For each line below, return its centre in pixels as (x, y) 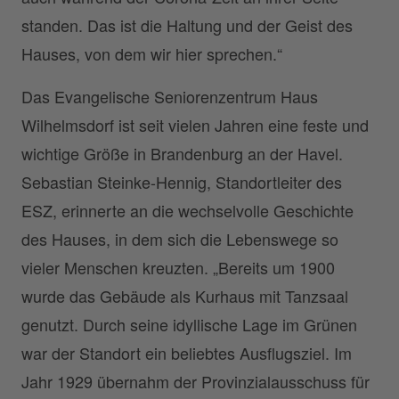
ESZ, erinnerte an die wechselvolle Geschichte (187, 211)
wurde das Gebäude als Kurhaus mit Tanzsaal (185, 296)
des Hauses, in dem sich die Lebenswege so (180, 239)
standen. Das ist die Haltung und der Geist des (187, 25)
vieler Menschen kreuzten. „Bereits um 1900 (178, 268)
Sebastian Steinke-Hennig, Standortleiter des (182, 182)
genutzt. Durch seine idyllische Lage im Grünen (189, 325)
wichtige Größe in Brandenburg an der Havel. (182, 154)
